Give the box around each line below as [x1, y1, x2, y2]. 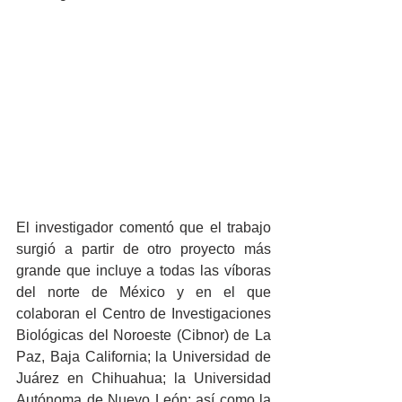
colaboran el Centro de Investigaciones [16, 306, 271, 322]
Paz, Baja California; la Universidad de [16, 349, 271, 365]
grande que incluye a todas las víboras [16, 263, 271, 279]
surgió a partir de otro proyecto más [16, 241, 271, 258]
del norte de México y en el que [16, 284, 271, 301]
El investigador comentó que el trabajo [16, 220, 271, 236]
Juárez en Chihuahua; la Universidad [16, 371, 271, 387]
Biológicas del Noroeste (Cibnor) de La [16, 328, 271, 344]
